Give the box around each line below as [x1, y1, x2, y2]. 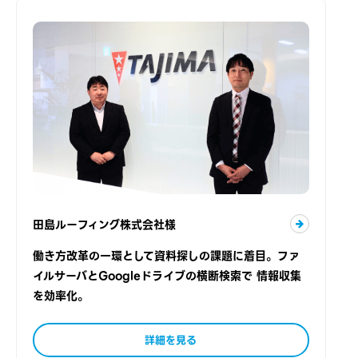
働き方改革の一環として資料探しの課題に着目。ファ [33, 247, 300, 265]
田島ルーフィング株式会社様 [33, 215, 176, 233]
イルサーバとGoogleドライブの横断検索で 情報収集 [33, 267, 301, 285]
